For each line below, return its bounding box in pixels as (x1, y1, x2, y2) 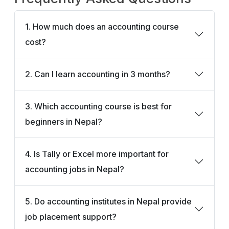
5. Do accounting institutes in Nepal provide (25, 196, 192, 207)
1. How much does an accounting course (25, 21, 179, 32)
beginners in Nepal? (25, 116, 102, 127)
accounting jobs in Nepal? (25, 164, 124, 174)
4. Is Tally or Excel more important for (25, 148, 169, 159)
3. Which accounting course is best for (25, 101, 172, 111)
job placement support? (25, 211, 117, 222)
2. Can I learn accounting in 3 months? (25, 68, 170, 79)
